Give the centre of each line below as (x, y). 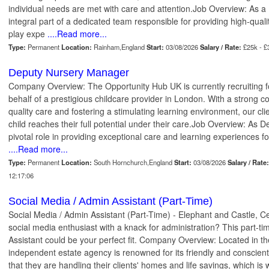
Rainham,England (119, 47)
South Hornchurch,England (133, 162)
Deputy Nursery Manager (69, 73)
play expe (27, 34)
